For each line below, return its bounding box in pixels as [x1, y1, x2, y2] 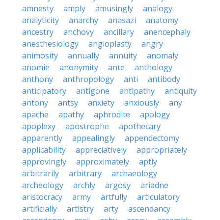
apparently [22, 133, 62, 143]
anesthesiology [22, 38, 79, 49]
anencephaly [144, 27, 191, 37]
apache [22, 109, 49, 120]
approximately [76, 156, 129, 167]
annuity [109, 50, 137, 61]
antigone [76, 85, 110, 96]
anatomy [146, 15, 178, 26]
